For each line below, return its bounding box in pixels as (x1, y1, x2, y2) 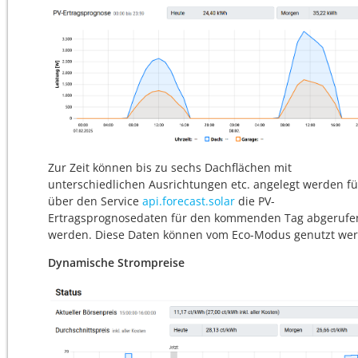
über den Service (48, 193, 142, 209)
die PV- (238, 193, 275, 209)
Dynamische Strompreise (48, 255, 185, 271)
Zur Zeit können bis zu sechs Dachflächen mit (48, 160, 292, 176)
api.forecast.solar (142, 193, 235, 209)
